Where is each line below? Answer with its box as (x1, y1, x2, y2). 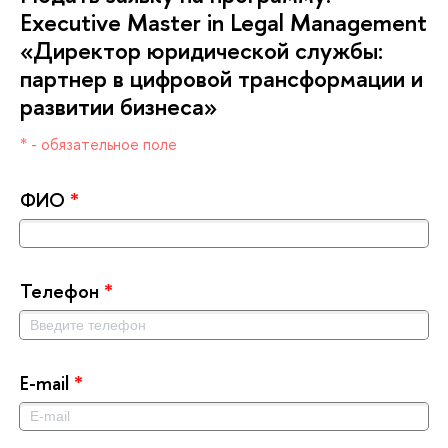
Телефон (20, 278, 104, 305)
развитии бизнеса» (20, 89, 217, 122)
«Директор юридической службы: (20, 33, 383, 66)
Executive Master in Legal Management (20, 5, 427, 38)
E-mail (20, 369, 74, 396)
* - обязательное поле (20, 133, 177, 156)
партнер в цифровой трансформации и (20, 61, 423, 94)
